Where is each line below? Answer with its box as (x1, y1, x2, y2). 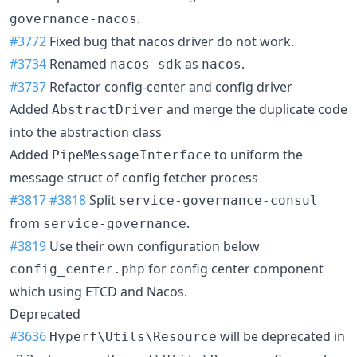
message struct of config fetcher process (10, 168, 258, 186)
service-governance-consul (119, 192, 318, 208)
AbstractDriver (52, 101, 163, 117)
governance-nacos (10, 10, 137, 26)
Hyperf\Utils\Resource (49, 328, 217, 344)
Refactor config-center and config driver (46, 77, 292, 96)
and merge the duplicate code (163, 100, 347, 118)
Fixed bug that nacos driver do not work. (46, 32, 294, 50)
